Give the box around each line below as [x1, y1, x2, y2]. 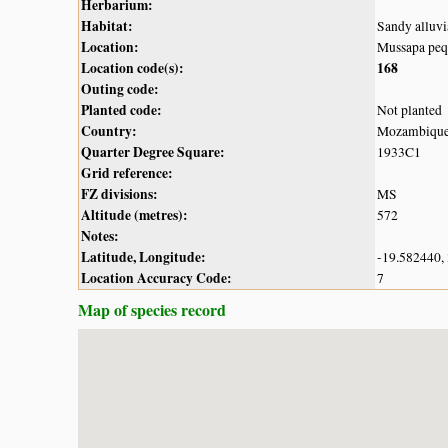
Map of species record [78, 297, 226, 321]
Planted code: [81, 99, 162, 120]
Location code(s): [81, 57, 184, 78]
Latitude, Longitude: [81, 246, 206, 267]
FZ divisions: [81, 183, 158, 204]
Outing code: [81, 78, 159, 99]
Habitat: [81, 15, 133, 36]
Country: [81, 120, 137, 141]
